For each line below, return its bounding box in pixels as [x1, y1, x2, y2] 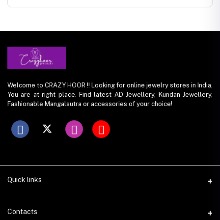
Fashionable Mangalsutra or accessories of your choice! [7, 100, 172, 108]
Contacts [7, 207, 37, 216]
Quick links [7, 175, 42, 184]
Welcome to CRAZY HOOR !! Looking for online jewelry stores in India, [7, 81, 213, 89]
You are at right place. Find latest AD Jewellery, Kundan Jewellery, [7, 90, 213, 98]
